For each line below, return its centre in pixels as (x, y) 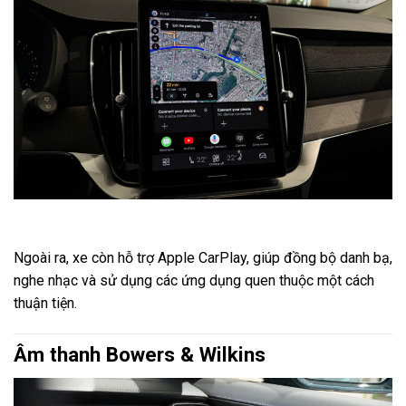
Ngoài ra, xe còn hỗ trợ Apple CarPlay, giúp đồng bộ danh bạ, (203, 258)
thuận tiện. (45, 304)
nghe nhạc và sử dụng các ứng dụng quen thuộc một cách (194, 281)
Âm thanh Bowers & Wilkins (140, 355)
